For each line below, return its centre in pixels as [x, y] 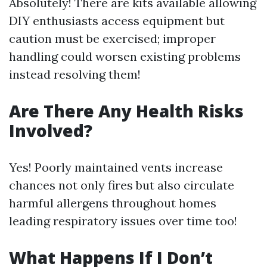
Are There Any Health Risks [126, 111]
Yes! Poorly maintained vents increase [116, 167]
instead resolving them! [75, 74]
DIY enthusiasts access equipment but [117, 21]
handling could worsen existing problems [125, 57]
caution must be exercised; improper [112, 39]
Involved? [51, 131]
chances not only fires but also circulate [122, 185]
